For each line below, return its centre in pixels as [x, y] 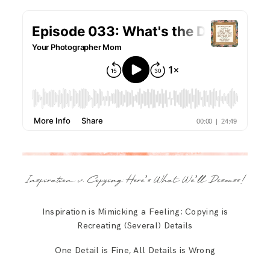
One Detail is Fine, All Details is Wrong [135, 250]
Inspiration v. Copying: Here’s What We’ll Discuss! [135, 180]
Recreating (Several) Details [135, 225]
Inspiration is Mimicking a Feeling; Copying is [135, 212]
